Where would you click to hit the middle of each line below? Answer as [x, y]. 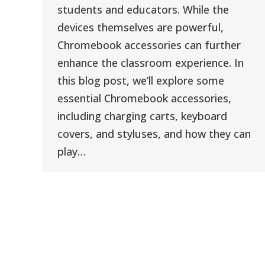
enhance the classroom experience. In [151, 63]
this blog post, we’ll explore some [141, 81]
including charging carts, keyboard [142, 116]
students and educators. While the [143, 10]
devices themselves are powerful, [140, 28]
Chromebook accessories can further [149, 45]
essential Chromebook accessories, [144, 98]
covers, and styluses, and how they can [154, 134]
